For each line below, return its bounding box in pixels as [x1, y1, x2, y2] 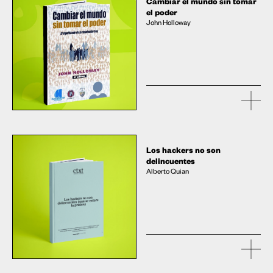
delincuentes [146, 155, 195, 166]
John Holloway [146, 18, 191, 27]
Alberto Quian [146, 166, 189, 176]
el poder [146, 7, 177, 18]
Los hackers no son [146, 144, 221, 155]
